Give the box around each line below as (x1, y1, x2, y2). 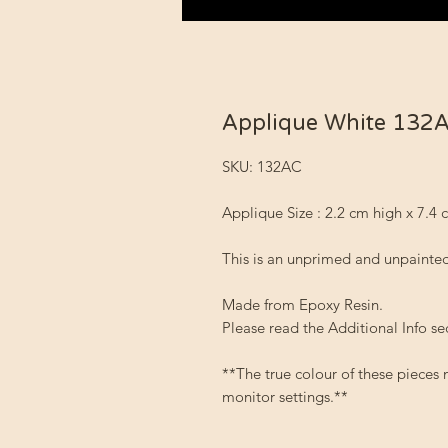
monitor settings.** (222, 387, 348, 406)
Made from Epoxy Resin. (222, 295, 383, 314)
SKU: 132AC (222, 157, 302, 176)
